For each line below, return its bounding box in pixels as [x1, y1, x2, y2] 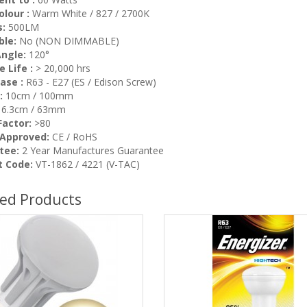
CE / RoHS [49, 130, 97, 144]
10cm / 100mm [2, 89, 73, 103]
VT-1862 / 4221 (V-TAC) [32, 158, 140, 171]
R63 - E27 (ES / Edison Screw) [23, 75, 156, 89]
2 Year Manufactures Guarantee [19, 144, 164, 158]
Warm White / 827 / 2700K [29, 7, 149, 21]
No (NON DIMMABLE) [19, 34, 119, 48]
